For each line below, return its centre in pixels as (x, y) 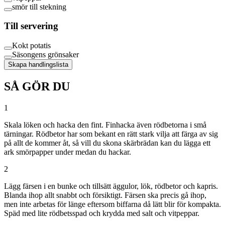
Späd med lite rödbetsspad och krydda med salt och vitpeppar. (102, 213)
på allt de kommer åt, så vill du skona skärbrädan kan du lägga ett (107, 143)
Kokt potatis (31, 46)
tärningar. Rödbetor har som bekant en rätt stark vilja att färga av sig (111, 134)
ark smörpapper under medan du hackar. (68, 152)
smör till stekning (39, 7)
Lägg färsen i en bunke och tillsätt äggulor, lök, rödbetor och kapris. (111, 186)
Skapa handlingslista (38, 65)
